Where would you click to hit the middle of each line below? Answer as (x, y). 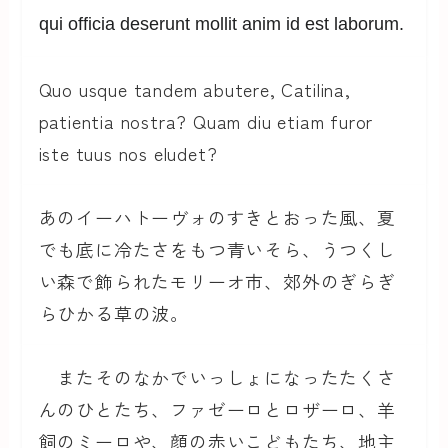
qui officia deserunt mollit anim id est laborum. (221, 24)
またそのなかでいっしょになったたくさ (217, 377)
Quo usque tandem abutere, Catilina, (194, 88)
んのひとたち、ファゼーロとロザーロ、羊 (217, 409)
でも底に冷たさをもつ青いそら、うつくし (217, 248)
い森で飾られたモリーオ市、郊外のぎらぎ (217, 280)
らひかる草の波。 (113, 312)
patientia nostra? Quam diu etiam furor (206, 120)
